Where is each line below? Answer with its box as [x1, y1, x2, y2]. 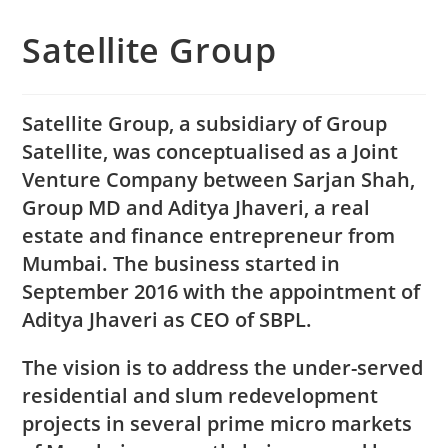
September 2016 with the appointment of [22, 277, 421, 305]
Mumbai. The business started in [22, 249, 341, 277]
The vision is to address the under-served [22, 353, 424, 381]
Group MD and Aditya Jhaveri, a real [22, 193, 371, 221]
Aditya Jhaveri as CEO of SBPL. [22, 305, 313, 333]
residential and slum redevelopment [22, 381, 379, 409]
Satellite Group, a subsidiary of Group [22, 109, 388, 137]
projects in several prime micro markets [22, 409, 413, 437]
